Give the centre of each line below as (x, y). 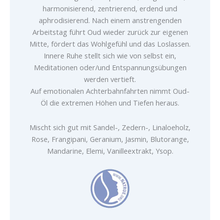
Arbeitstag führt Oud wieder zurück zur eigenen (110, 32)
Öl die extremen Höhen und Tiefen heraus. (110, 103)
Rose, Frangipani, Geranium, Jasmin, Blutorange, (110, 139)
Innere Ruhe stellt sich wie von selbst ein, (110, 56)
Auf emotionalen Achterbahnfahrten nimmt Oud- (110, 91)
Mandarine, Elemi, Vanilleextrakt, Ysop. (110, 151)
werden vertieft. (110, 79)
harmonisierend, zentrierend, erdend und (110, 9)
